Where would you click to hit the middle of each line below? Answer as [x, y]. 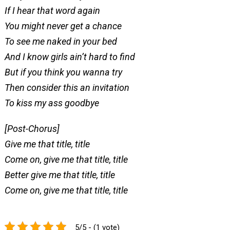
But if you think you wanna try [63, 72]
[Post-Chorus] [32, 129]
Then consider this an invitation [67, 88]
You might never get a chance [63, 26]
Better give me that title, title [60, 175]
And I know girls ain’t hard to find [70, 57]
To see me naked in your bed [61, 41]
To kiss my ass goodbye [52, 103]
